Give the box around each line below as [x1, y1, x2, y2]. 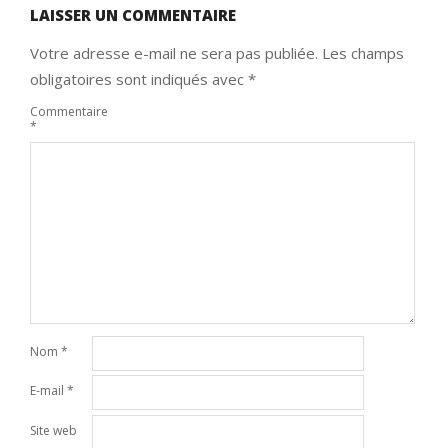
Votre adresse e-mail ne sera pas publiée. [30, 42, 318, 63]
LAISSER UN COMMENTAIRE [30, 4, 236, 25]
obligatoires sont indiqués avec [30, 68, 248, 89]
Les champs [322, 42, 404, 63]
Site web [30, 421, 77, 439]
